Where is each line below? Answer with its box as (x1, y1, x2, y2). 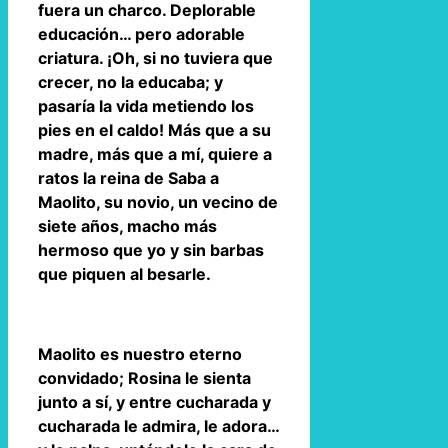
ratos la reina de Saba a (38, 167, 219, 188)
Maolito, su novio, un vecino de (38, 191, 278, 212)
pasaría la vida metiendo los (38, 95, 254, 116)
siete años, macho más (38, 215, 217, 236)
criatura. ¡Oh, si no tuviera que (38, 47, 273, 68)
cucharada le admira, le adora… (38, 415, 279, 436)
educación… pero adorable (38, 23, 245, 44)
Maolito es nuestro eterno (38, 343, 242, 364)
